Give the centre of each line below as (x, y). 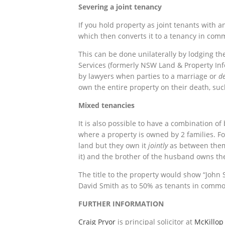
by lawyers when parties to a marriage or (148, 76)
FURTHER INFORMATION (121, 203)
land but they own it (113, 145)
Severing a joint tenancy (120, 7)
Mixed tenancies (106, 105)
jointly (158, 145)
